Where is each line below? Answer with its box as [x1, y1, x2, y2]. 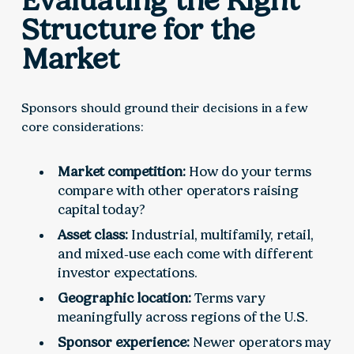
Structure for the [21, 12, 254, 47]
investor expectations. [58, 265, 198, 281]
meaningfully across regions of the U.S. [58, 309, 309, 326]
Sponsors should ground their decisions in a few [21, 100, 308, 116]
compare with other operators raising [58, 183, 299, 199]
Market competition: [58, 164, 186, 180]
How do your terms [186, 164, 312, 180]
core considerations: [21, 119, 144, 135]
